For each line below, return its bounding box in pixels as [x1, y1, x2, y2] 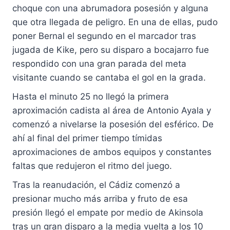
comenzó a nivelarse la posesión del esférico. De [12, 119, 214, 130]
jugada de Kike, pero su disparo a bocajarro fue [12, 45, 209, 55]
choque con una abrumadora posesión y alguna [12, 3, 208, 14]
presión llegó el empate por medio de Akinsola [12, 207, 203, 218]
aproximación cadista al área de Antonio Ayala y [12, 105, 211, 116]
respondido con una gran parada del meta [12, 59, 186, 69]
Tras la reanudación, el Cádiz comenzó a [12, 180, 180, 190]
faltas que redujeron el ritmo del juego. [12, 161, 172, 171]
